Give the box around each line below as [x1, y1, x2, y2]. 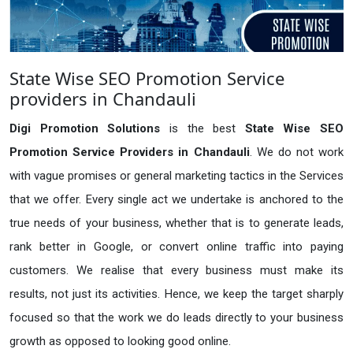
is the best [169, 121, 245, 136]
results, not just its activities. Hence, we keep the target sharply [9, 287, 344, 302]
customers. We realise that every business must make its [9, 263, 344, 278]
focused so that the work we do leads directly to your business [9, 310, 344, 325]
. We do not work [249, 145, 344, 160]
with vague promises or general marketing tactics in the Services [9, 169, 344, 184]
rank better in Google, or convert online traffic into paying [9, 240, 344, 255]
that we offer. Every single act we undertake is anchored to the [9, 192, 344, 207]
